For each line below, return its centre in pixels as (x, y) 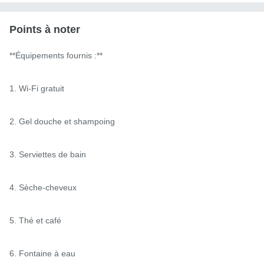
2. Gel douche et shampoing (62, 121)
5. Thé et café (35, 220)
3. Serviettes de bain (48, 154)
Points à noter (45, 29)
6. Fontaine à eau (42, 253)
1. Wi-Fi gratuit (37, 88)
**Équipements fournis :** (56, 55)
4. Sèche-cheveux (43, 187)
